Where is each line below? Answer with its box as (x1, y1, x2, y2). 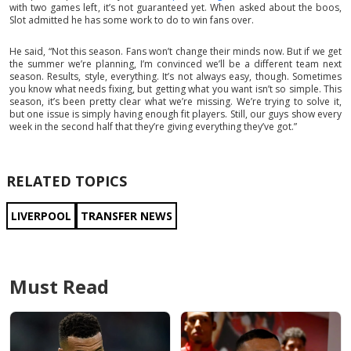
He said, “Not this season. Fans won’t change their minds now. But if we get (9, 45, 342, 59)
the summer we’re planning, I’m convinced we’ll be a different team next (9, 57, 342, 71)
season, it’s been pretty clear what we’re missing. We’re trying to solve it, (9, 95, 342, 109)
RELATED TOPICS (6, 172, 127, 191)
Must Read (9, 273, 109, 300)
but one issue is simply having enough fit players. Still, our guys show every (9, 107, 342, 121)
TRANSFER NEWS (81, 208, 172, 224)
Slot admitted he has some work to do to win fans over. (9, 13, 254, 27)
